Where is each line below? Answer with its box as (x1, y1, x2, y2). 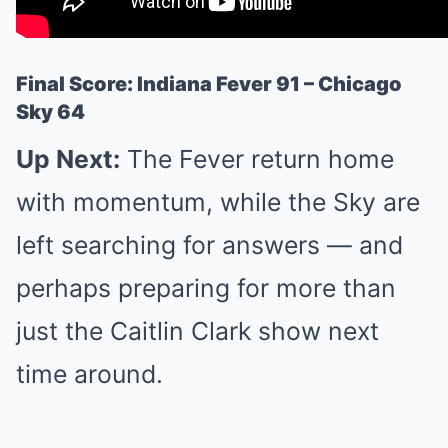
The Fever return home (120, 144, 394, 175)
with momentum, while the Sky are (16, 187, 420, 218)
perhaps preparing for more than (16, 273, 396, 304)
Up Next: (16, 144, 120, 175)
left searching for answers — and (16, 230, 403, 261)
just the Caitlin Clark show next (16, 316, 379, 347)
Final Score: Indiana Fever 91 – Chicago (16, 72, 402, 97)
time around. (16, 359, 163, 390)
